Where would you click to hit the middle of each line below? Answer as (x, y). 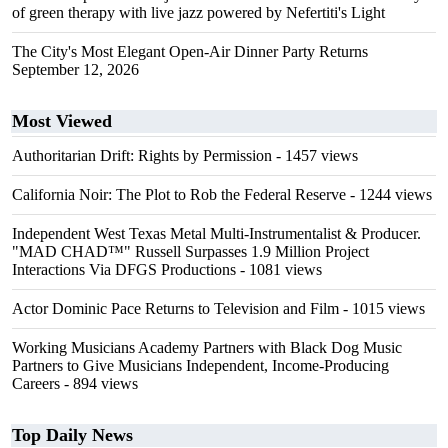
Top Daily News (72, 435)
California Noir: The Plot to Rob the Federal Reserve (179, 194)
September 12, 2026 (75, 69)
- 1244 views (389, 194)
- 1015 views (382, 308)
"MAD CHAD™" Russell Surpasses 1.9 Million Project (190, 251)
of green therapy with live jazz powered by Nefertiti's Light (198, 12)
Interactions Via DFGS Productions (124, 269)
